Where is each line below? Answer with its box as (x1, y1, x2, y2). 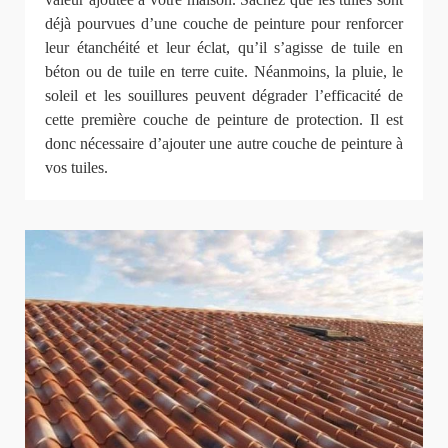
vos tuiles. (45, 159, 108, 177)
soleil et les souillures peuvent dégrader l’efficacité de (45, 87, 403, 105)
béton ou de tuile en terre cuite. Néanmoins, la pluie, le (45, 63, 403, 81)
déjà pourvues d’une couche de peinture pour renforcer (45, 15, 403, 33)
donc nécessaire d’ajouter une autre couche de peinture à (45, 135, 403, 153)
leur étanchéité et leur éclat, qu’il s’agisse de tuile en (45, 39, 403, 57)
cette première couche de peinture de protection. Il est (45, 111, 403, 129)
